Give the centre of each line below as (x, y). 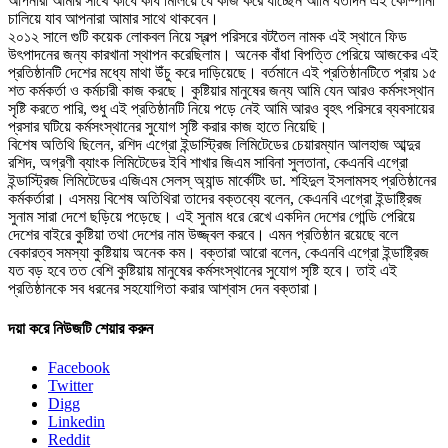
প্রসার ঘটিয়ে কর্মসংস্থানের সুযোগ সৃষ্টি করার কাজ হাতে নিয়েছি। (168, 127)
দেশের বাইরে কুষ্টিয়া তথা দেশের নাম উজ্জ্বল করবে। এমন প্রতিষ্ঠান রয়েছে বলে (203, 235)
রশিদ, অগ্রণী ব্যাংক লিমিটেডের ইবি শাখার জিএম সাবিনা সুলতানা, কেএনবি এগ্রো (208, 163)
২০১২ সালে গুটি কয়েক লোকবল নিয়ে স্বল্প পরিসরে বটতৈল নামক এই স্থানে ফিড (207, 37)
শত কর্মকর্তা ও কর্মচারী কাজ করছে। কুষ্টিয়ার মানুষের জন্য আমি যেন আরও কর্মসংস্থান (221, 91)
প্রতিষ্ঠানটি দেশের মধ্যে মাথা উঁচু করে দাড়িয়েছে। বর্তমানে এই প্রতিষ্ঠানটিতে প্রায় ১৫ (222, 73)
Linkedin (76, 421)
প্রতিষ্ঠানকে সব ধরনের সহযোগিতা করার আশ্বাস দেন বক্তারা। (164, 289)
